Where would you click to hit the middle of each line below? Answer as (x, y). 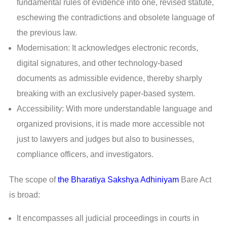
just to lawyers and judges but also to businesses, (105, 139)
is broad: (25, 195)
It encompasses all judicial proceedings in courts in (108, 218)
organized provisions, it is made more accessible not (110, 124)
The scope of (33, 180)
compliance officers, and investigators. (85, 155)
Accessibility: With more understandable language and (115, 109)
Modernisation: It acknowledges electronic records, (107, 48)
